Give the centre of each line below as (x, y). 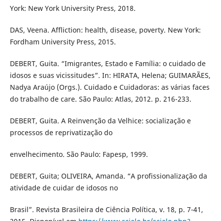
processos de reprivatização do (61, 133)
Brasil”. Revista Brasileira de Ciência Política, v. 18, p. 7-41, (106, 210)
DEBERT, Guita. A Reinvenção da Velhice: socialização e (100, 121)
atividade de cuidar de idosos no (64, 188)
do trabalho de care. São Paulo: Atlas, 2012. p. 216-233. (100, 99)
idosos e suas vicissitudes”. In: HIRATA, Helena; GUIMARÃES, (110, 75)
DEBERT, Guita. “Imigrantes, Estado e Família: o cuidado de (108, 64)
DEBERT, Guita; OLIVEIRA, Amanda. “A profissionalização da (108, 176)
